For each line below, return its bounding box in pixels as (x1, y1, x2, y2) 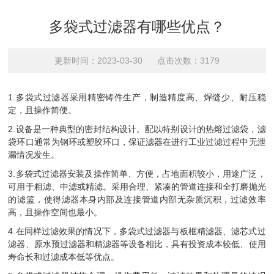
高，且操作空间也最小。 (8, 207, 103, 217)
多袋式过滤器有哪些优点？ (48, 18, 225, 35)
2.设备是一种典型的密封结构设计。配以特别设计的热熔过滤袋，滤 (8, 124, 266, 134)
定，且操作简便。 (8, 105, 77, 115)
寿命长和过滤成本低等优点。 (8, 252, 120, 262)
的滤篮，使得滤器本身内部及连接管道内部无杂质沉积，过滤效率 (8, 194, 266, 204)
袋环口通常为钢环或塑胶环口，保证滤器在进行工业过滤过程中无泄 (8, 137, 266, 147)
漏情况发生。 (8, 150, 60, 160)
